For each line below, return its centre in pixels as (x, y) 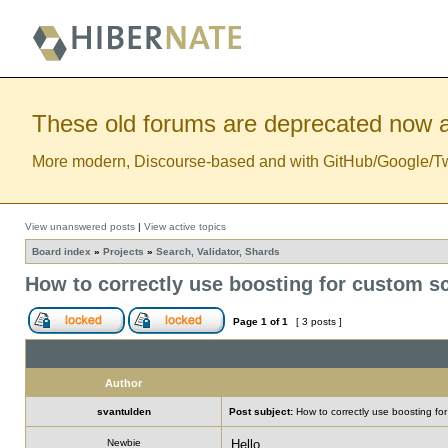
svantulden (123, 411)
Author (123, 383)
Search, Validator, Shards (218, 251)
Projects (123, 251)
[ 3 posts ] (319, 321)
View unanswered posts (80, 226)
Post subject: (261, 411)
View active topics (185, 226)
